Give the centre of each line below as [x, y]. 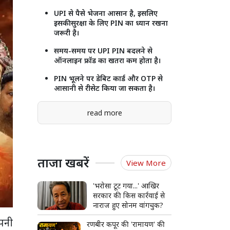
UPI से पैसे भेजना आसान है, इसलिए [106, 13]
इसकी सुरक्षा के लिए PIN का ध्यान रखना [111, 23]
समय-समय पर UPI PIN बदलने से [103, 51]
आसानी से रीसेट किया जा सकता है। [105, 88]
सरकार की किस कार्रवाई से [129, 196]
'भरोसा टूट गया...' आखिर [126, 186]
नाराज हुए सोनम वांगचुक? [128, 205]
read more [104, 113]
